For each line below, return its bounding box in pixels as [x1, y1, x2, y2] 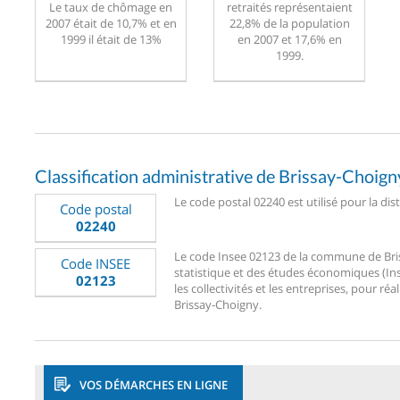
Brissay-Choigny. [174, 296, 262, 312]
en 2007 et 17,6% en [237, 30, 342, 47]
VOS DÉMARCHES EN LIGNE [79, 376, 228, 393]
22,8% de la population [229, 14, 350, 31]
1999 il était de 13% [60, 30, 162, 47]
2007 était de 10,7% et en [45, 14, 177, 31]
